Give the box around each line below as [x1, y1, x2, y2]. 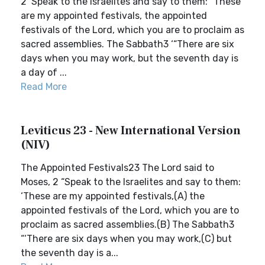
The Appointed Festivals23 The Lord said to [21, 162, 214, 173]
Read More [21, 81, 67, 92]
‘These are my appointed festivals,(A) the [21, 190, 205, 202]
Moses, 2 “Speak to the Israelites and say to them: [21, 176, 241, 188]
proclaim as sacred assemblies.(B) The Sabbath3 [21, 219, 234, 230]
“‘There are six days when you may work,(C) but [21, 233, 232, 244]
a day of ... [21, 67, 67, 78]
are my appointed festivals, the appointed [21, 10, 207, 21]
